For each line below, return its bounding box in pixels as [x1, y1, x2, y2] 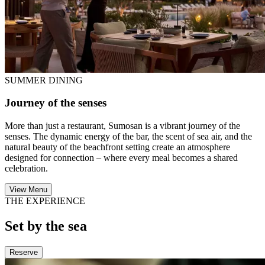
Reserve [9, 247, 38, 257]
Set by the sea [5, 218, 87, 234]
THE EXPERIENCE [5, 196, 85, 206]
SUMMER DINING [5, 75, 83, 85]
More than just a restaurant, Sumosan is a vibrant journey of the [5, 121, 240, 131]
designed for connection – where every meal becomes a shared [5, 153, 238, 163]
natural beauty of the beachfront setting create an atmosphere [5, 142, 230, 153]
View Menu [9, 185, 47, 195]
